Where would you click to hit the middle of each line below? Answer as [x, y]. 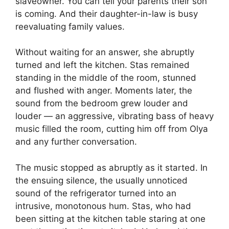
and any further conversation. [76, 142]
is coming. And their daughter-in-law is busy [107, 14]
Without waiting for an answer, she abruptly [105, 52]
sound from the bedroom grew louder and [102, 104]
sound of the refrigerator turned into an [96, 193]
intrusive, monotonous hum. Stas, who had [103, 206]
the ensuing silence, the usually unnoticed [101, 180]
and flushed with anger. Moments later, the [104, 91]
